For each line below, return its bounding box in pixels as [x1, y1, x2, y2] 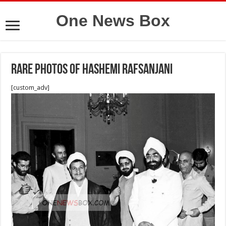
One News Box [56, 12, 170, 30]
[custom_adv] [11, 84, 50, 91]
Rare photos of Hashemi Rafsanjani [11, 63, 173, 77]
